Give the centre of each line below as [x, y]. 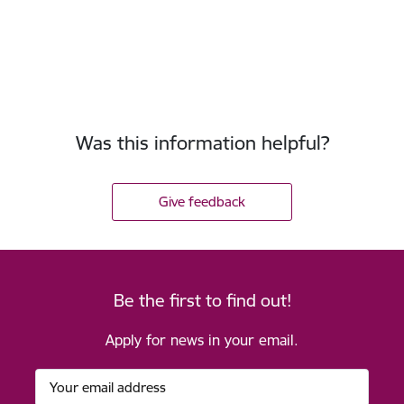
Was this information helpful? [202, 142]
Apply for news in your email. [202, 340]
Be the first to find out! [202, 300]
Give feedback [202, 201]
